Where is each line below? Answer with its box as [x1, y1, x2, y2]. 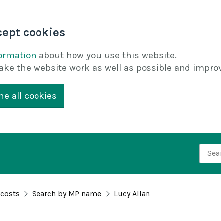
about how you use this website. [39, 50, 177, 61]
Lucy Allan [113, 189, 150, 199]
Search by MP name [32, 189, 102, 199]
